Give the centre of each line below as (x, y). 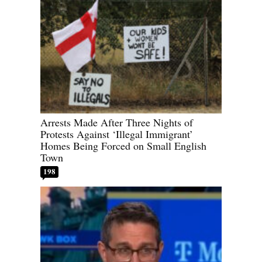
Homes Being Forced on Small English (123, 146)
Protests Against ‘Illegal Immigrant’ (117, 134)
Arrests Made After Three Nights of (117, 123)
